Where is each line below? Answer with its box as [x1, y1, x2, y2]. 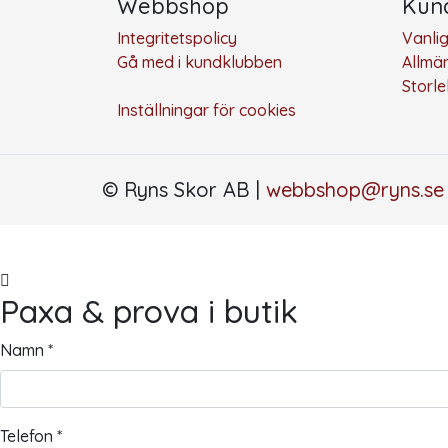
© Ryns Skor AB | [102, 177, 266, 203]
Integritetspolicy [117, 28, 237, 49]
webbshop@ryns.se [266, 177, 444, 203]
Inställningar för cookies [117, 100, 296, 121]
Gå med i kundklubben [117, 52, 282, 73]
